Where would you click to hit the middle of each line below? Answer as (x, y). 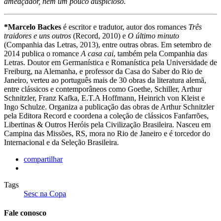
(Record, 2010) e (99, 36)
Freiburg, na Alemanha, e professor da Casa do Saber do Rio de (103, 72)
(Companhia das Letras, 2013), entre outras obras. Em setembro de (108, 45)
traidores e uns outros (37, 36)
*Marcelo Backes (33, 27)
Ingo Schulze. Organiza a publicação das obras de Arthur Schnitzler (109, 107)
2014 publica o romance (41, 54)
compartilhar (43, 159)
